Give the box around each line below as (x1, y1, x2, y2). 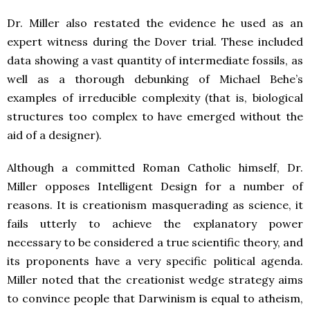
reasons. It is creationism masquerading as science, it (7, 198, 303, 212)
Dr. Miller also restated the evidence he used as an (7, 16, 303, 30)
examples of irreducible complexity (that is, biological (7, 91, 303, 104)
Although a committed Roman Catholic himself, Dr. (7, 161, 303, 174)
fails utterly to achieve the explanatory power (7, 217, 303, 230)
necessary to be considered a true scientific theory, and (7, 235, 303, 249)
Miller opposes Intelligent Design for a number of (7, 179, 303, 193)
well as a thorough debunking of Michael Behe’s (7, 72, 303, 86)
